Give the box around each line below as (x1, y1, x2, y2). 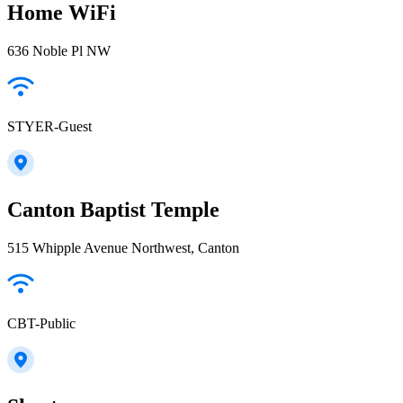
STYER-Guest (7, 119, 92, 135)
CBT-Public (7, 316, 76, 331)
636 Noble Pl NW (7, 43, 111, 59)
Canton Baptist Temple (7, 198, 219, 222)
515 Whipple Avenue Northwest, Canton (7, 240, 239, 255)
